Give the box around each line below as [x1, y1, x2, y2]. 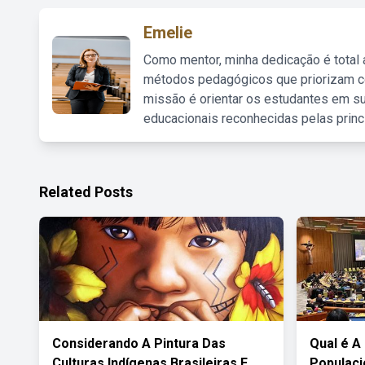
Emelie [143, 23, 192, 42]
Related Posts [39, 183, 133, 200]
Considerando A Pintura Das [52, 336, 226, 351]
